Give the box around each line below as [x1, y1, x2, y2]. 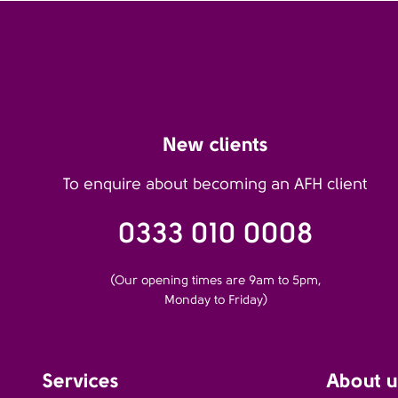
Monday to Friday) [163, 292, 267, 307]
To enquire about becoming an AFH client [63, 175, 369, 194]
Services [43, 369, 119, 393]
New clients [163, 132, 269, 156]
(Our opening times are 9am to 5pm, [109, 273, 322, 288]
